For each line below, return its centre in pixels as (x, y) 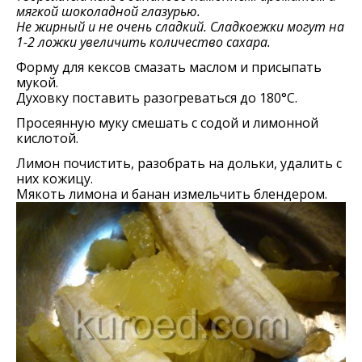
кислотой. (47, 138)
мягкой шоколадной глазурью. (108, 11)
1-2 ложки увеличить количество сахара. (143, 42)
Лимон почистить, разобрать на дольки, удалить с (179, 163)
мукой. (37, 82)
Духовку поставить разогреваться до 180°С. (157, 98)
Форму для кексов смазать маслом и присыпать (169, 67)
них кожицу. (55, 179)
